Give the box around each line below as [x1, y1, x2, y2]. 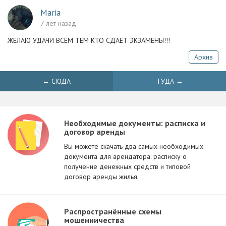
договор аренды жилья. [64, 172, 139, 181]
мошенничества [64, 215, 124, 225]
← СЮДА [42, 77, 71, 86]
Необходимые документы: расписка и [64, 118, 205, 128]
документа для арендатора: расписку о [64, 152, 187, 161]
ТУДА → [156, 77, 183, 86]
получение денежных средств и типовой [64, 162, 191, 171]
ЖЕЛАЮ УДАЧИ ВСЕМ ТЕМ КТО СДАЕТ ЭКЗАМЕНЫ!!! [8, 36, 170, 45]
